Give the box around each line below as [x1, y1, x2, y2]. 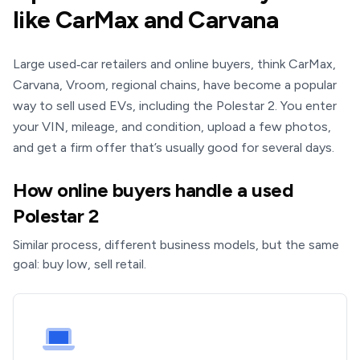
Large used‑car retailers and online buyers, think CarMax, [13, 56, 336, 72]
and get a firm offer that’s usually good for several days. [13, 140, 334, 155]
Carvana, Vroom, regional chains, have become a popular [13, 77, 337, 92]
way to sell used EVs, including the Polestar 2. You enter [13, 98, 337, 113]
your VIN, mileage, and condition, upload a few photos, [13, 119, 331, 134]
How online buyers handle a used [13, 178, 294, 202]
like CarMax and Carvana [13, 5, 279, 35]
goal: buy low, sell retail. [13, 256, 146, 272]
